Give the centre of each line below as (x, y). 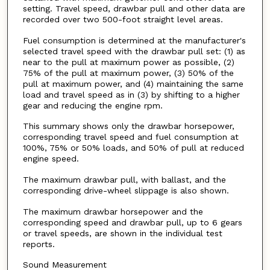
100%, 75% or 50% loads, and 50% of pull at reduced (133, 148)
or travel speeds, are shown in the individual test (122, 233)
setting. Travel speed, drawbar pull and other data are (134, 8)
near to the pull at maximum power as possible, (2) (128, 62)
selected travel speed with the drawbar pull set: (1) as (134, 51)
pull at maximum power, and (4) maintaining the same (133, 83)
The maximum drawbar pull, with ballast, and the (124, 179)
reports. (39, 244)
